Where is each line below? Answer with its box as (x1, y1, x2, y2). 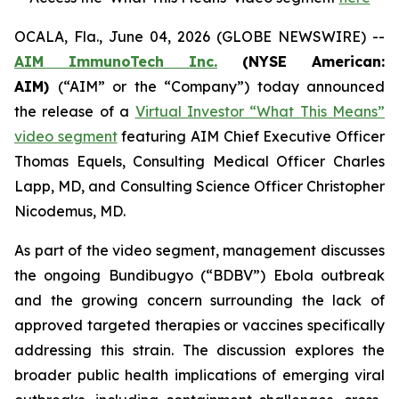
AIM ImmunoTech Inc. (14, 53, 217, 70)
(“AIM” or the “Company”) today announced (57, 77, 385, 95)
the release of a (14, 102, 135, 120)
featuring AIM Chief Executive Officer (117, 127, 386, 145)
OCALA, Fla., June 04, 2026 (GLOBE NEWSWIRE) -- (14, 28, 385, 45)
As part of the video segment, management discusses (14, 241, 385, 259)
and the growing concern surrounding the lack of (14, 291, 385, 309)
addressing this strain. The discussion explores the (14, 341, 385, 359)
